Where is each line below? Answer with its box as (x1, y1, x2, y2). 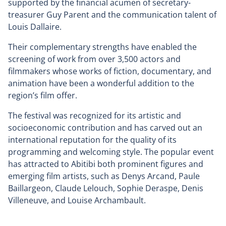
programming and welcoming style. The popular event (8, 146, 214, 157)
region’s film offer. (8, 90, 77, 101)
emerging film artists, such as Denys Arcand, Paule (8, 171, 200, 182)
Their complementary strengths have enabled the (8, 41, 197, 52)
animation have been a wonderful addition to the (8, 78, 194, 89)
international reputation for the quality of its (8, 134, 177, 145)
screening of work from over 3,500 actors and (8, 53, 181, 65)
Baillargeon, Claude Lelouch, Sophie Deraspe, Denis (8, 183, 203, 194)
